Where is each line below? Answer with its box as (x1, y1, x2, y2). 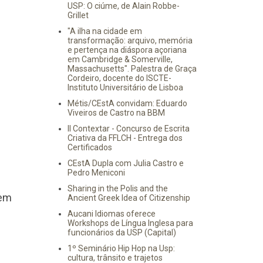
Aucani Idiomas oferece (67, 209, 156, 218)
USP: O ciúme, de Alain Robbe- (67, 1, 180, 11)
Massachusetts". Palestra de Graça (67, 64, 197, 73)
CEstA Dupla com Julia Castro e (67, 159, 184, 168)
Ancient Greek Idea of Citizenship (67, 193, 190, 203)
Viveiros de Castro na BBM (67, 108, 165, 117)
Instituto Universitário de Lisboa (67, 83, 183, 92)
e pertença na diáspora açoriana (67, 45, 187, 55)
